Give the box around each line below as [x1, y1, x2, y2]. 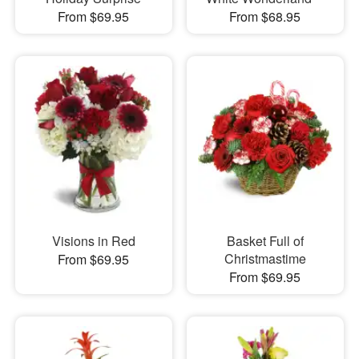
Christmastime [224, 249, 306, 268]
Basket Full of [226, 232, 304, 251]
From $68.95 [229, 7, 301, 26]
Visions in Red [51, 232, 135, 251]
